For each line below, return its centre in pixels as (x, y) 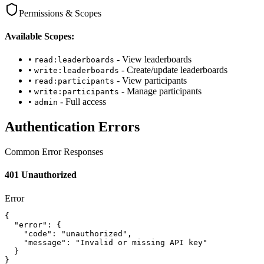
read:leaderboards (74, 60)
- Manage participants (161, 91)
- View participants (152, 81)
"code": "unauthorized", (68, 233)
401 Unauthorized (41, 175)
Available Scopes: (39, 37)
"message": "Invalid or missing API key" (106, 242)
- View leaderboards (154, 60)
